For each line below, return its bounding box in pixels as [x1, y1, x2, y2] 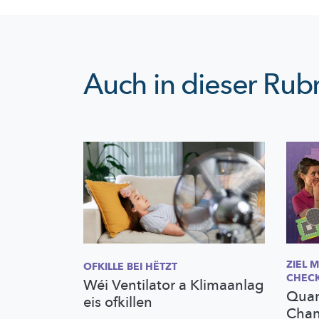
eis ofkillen [83, 292, 152, 312]
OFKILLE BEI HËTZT [83, 259, 177, 273]
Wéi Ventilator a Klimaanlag [83, 275, 264, 295]
